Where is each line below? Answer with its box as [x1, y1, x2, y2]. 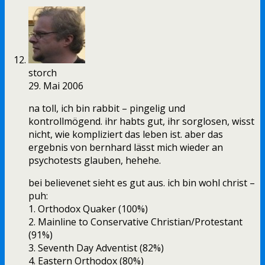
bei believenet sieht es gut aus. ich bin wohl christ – [28, 176, 255, 190]
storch [28, 66, 57, 80]
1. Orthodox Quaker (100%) [28, 202, 148, 216]
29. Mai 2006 [28, 79, 83, 93]
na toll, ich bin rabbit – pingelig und [28, 102, 185, 115]
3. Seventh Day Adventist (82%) [28, 241, 164, 255]
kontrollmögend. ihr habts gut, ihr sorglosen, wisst [28, 115, 254, 128]
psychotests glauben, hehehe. [28, 154, 161, 167]
